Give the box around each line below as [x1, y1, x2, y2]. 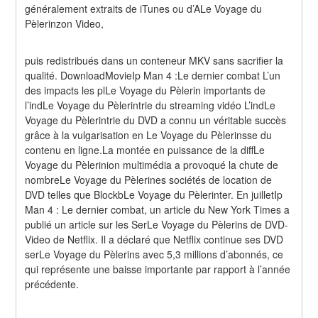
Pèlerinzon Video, [25, 16, 104, 31]
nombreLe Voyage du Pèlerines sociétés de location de [25, 172, 273, 187]
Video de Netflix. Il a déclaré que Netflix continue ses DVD [25, 232, 284, 247]
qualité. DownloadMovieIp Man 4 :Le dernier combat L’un [25, 68, 281, 83]
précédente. [25, 277, 79, 292]
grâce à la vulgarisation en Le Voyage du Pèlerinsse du [25, 128, 273, 143]
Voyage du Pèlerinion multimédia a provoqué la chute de [25, 158, 279, 172]
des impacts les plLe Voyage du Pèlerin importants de [25, 83, 266, 98]
